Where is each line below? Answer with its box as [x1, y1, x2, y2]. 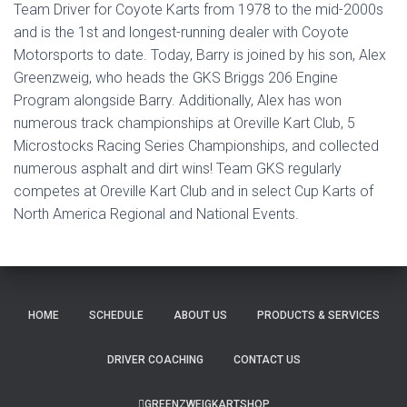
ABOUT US [173, 309, 227, 322]
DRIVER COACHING [106, 353, 203, 366]
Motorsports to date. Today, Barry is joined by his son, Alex [14, 46, 386, 64]
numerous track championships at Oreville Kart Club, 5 [14, 114, 355, 132]
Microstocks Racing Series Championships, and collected [14, 137, 379, 154]
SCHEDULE [88, 309, 144, 322]
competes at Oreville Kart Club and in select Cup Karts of [14, 183, 373, 200]
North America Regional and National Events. [14, 205, 299, 223]
